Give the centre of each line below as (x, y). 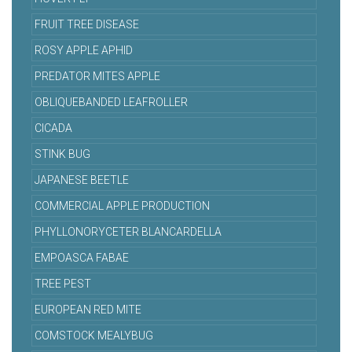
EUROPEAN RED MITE (88, 310)
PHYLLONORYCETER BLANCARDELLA (128, 232)
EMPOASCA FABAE (82, 258)
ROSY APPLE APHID (84, 51)
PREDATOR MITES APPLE (97, 77)
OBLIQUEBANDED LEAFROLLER (111, 103)
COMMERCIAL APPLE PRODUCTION (122, 206)
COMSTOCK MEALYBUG (94, 336)
